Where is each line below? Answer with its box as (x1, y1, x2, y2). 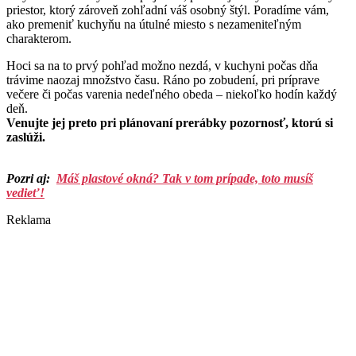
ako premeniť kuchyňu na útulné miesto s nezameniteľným (6, 17, 301, 32)
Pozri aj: (6, 172, 50, 186)
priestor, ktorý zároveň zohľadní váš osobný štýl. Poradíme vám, (6, 3, 329, 17)
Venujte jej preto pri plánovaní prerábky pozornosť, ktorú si (6, 116, 333, 130)
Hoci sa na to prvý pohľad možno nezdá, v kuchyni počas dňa (6, 59, 318, 73)
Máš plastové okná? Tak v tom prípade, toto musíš (56, 172, 313, 186)
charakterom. (6, 32, 72, 46)
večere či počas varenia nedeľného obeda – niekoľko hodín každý (6, 87, 337, 102)
